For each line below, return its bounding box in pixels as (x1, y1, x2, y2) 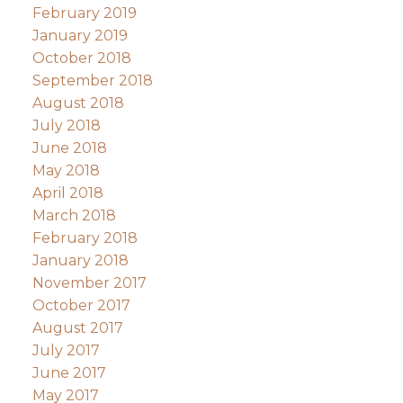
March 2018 (31, 207, 116, 225)
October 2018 (31, 49, 131, 67)
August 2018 (31, 94, 124, 112)
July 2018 (31, 117, 101, 135)
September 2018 (31, 72, 153, 90)
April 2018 (31, 184, 103, 202)
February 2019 (31, 4, 137, 22)
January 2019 (31, 27, 128, 45)
